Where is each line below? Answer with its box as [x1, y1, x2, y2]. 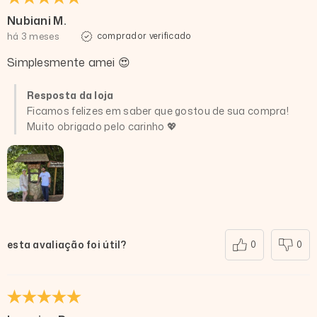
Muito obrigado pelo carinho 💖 [27, 120, 178, 134]
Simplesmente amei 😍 [7, 54, 131, 71]
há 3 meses [7, 30, 59, 43]
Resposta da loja [27, 88, 114, 103]
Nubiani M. [7, 13, 67, 29]
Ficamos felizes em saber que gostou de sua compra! [27, 104, 289, 118]
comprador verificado [96, 30, 192, 42]
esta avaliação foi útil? [7, 238, 127, 252]
